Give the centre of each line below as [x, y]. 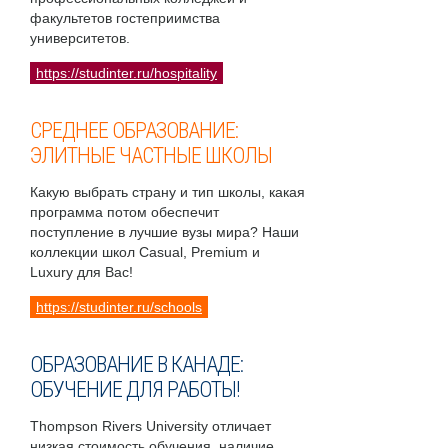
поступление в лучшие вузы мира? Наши [164, 232]
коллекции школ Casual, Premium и [145, 252]
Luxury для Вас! [81, 272]
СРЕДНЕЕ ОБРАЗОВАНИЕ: [134, 131]
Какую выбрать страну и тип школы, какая [167, 192]
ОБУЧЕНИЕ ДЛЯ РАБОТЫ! [135, 390]
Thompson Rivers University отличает [150, 426]
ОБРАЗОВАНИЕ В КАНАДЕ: [136, 365]
